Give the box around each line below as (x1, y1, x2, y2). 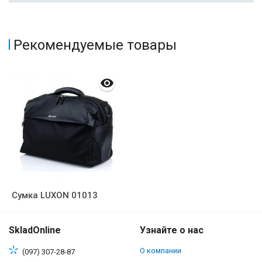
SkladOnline (9, 225, 61, 236)
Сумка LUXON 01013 (12, 190, 98, 201)
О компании (140, 246, 181, 255)
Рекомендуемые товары (13, 37, 177, 53)
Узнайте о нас (140, 225, 204, 236)
